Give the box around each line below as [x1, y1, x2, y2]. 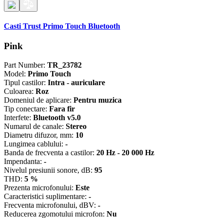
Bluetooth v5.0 [33, 113, 81, 122]
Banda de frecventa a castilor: [4, 148, 96, 157]
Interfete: [4, 113, 33, 122]
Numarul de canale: [4, 122, 66, 131]
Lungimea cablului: [4, 140, 65, 148]
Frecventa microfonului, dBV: [4, 201, 98, 210]
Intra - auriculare [48, 78, 105, 87]
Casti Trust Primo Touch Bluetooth [4, 22, 120, 31]
